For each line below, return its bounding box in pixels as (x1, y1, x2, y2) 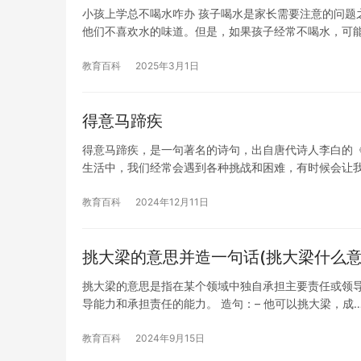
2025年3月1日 (135, 59, 199, 72)
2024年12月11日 (135, 195, 209, 208)
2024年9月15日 (135, 331, 205, 344)
